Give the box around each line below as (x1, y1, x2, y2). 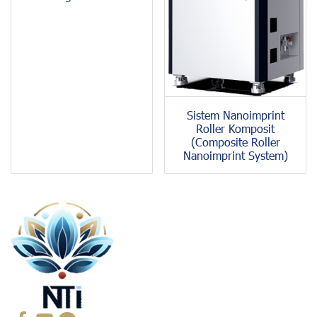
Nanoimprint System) (183, 147, 288, 163)
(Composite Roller (190, 134, 280, 149)
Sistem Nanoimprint (186, 107, 284, 122)
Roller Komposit (196, 120, 275, 136)
